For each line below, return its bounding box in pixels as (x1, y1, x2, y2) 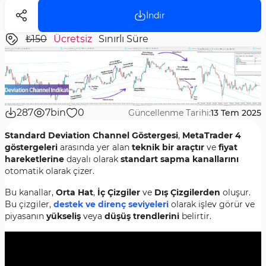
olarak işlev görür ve (169, 199, 255, 210)
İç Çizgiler (97, 187, 140, 198)
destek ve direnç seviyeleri (53, 199, 169, 210)
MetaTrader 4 (182, 130, 241, 141)
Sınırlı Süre (99, 33, 148, 45)
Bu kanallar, (5, 187, 56, 198)
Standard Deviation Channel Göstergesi (5, 130, 178, 141)
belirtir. (179, 211, 211, 221)
